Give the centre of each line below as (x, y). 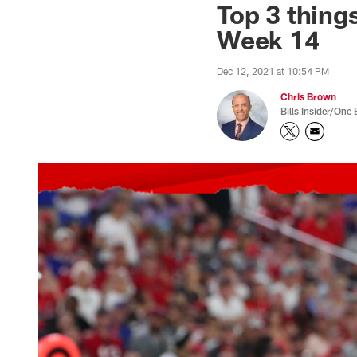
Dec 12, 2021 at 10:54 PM (273, 71)
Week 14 (268, 39)
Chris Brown (308, 96)
